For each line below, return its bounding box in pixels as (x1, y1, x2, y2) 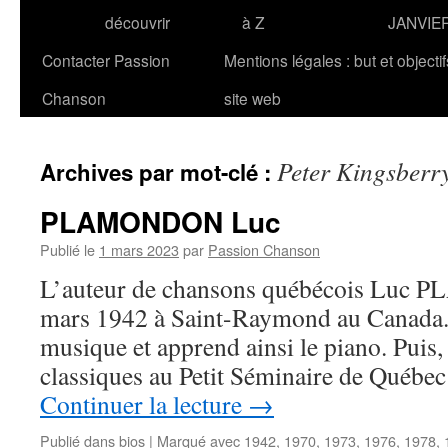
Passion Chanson (208, 239, 320, 260)
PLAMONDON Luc (40, 201, 281, 242)
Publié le (40, 239, 95, 260)
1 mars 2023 (99, 239, 179, 260)
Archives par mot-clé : (40, 156, 277, 188)
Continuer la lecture (40, 387, 248, 421)
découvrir (105, 11, 170, 33)
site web (224, 87, 281, 109)
